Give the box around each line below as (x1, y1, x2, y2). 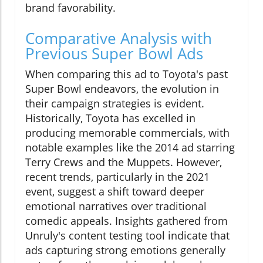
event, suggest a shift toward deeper (25, 184, 204, 198)
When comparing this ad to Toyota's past (25, 66, 228, 81)
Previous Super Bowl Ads (25, 42, 203, 64)
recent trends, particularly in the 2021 (25, 169, 210, 184)
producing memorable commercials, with (25, 125, 230, 140)
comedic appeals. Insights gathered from (25, 213, 228, 228)
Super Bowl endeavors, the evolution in (25, 81, 219, 96)
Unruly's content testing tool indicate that (25, 228, 230, 242)
